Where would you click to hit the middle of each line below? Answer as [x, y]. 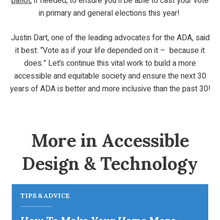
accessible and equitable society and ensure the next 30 [110, 76]
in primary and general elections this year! [110, 13]
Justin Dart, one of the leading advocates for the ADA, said [110, 38]
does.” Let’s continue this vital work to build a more [110, 63]
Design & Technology [110, 163]
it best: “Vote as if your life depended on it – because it [110, 50]
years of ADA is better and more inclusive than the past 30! [110, 89]
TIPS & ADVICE [45, 195]
